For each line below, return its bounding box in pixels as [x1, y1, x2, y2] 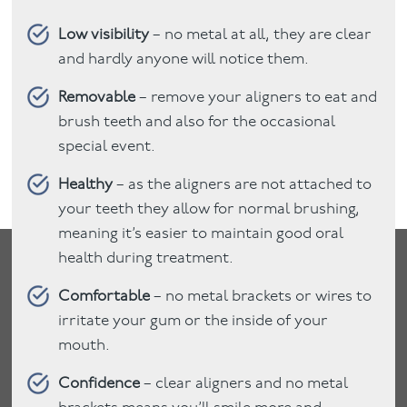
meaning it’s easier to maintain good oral [58, 225, 344, 242]
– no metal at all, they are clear [149, 26, 372, 43]
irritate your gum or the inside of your [58, 313, 329, 329]
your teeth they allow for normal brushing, [58, 201, 361, 217]
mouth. [58, 337, 111, 353]
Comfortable [58, 288, 151, 304]
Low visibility [58, 26, 150, 43]
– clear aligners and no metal [140, 375, 349, 392]
